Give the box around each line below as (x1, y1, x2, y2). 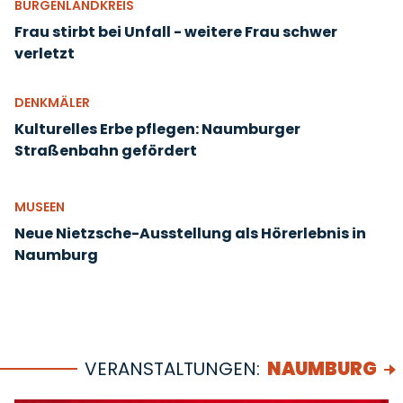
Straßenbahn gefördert (14, 140, 197, 161)
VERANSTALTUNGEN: (85, 356, 260, 381)
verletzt (14, 43, 75, 64)
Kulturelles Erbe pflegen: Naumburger (14, 119, 300, 139)
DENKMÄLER (14, 94, 90, 112)
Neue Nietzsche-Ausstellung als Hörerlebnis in (14, 223, 366, 244)
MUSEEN (14, 198, 65, 216)
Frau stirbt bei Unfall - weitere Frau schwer (14, 22, 337, 42)
